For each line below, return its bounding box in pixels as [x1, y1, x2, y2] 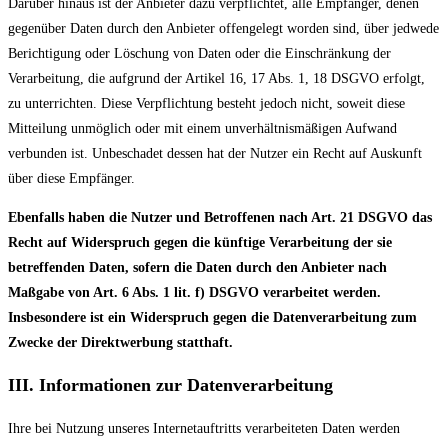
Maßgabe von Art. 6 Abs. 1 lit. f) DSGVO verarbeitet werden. [8, 285, 381, 301]
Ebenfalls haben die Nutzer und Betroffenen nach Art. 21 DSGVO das [8, 210, 432, 226]
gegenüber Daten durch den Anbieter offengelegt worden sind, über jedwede [8, 21, 439, 37]
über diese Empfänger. [8, 171, 135, 187]
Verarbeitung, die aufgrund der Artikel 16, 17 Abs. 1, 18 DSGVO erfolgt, [8, 71, 425, 87]
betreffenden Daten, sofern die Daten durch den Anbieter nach [8, 260, 387, 276]
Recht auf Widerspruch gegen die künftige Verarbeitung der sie [8, 235, 392, 251]
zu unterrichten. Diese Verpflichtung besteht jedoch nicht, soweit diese [8, 96, 405, 112]
